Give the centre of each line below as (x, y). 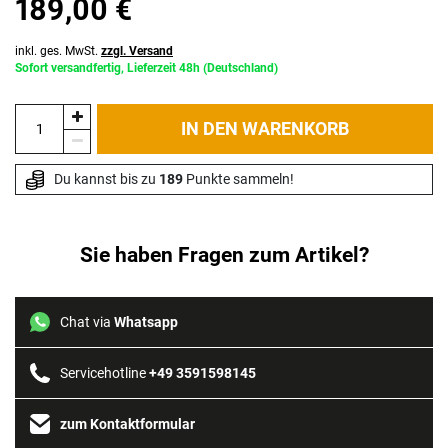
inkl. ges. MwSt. (56, 51)
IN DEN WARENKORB (265, 129)
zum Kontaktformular (127, 424)
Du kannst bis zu (106, 179)
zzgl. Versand (137, 51)
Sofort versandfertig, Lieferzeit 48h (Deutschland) (146, 68)
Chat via (87, 322)
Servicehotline (104, 373)
